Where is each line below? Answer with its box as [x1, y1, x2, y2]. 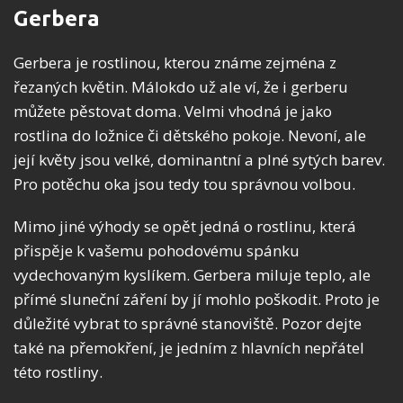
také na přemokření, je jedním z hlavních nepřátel [13, 336, 364, 358]
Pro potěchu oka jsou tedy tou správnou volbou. [13, 173, 355, 194]
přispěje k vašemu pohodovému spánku [13, 239, 300, 261]
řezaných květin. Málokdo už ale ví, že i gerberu [13, 76, 348, 97]
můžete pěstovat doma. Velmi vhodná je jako [13, 100, 332, 121]
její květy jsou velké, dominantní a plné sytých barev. [13, 148, 385, 170]
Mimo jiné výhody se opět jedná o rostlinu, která [13, 215, 356, 237]
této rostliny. [13, 361, 103, 382]
